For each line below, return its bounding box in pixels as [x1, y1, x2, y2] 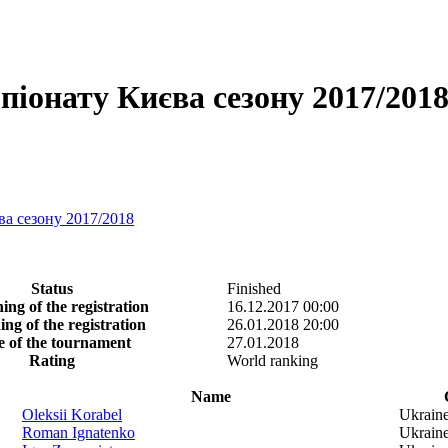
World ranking [227, 351, 318, 369]
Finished [227, 279, 281, 297]
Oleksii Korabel [22, 405, 122, 423]
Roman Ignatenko [22, 423, 135, 441]
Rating [29, 351, 75, 369]
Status [31, 279, 73, 297]
